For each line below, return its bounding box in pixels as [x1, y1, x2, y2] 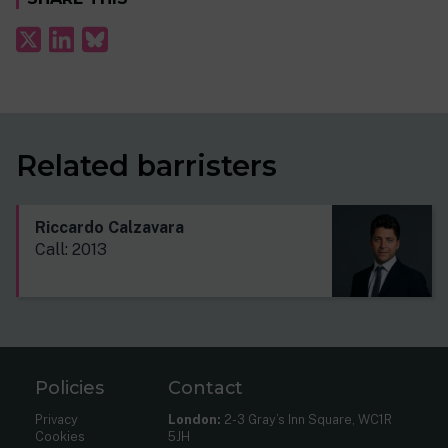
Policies [35, 376, 105, 398]
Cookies [35, 428, 86, 444]
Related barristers [16, 147, 277, 183]
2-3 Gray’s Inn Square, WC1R [220, 411, 392, 427]
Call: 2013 [35, 239, 107, 259]
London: [167, 411, 221, 427]
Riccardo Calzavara [35, 217, 184, 237]
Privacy [35, 411, 79, 427]
